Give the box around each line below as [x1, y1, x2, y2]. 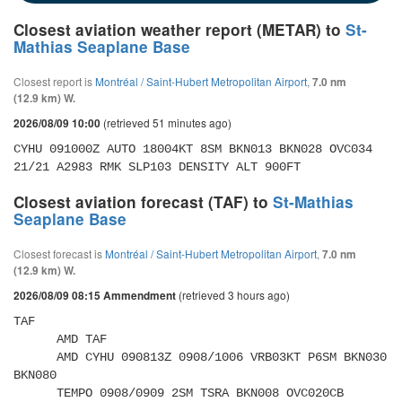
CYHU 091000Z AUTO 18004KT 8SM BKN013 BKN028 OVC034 [13, 142, 372, 156]
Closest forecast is [13, 246, 105, 261]
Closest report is [13, 74, 95, 89]
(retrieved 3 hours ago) [176, 287, 290, 302]
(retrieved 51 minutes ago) [100, 115, 232, 130]
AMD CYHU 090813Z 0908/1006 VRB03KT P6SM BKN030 [13, 350, 57, 364]
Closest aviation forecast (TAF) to [13, 191, 273, 213]
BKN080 [13, 368, 64, 382]
